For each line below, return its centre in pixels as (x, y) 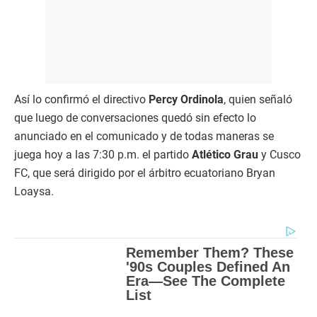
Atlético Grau (225, 155)
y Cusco (279, 155)
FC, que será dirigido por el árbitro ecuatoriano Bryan (145, 173)
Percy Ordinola (186, 100)
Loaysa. (34, 192)
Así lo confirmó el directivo (81, 100)
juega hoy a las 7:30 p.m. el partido (103, 155)
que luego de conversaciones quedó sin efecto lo (135, 118)
